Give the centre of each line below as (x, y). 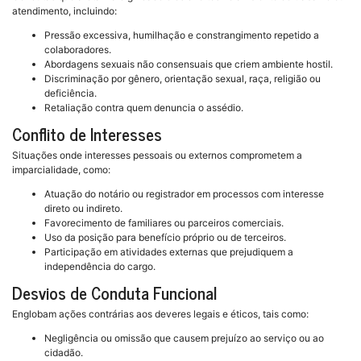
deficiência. (71, 93)
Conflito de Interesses (87, 134)
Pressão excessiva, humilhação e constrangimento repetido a (182, 35)
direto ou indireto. (83, 209)
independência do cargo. (100, 267)
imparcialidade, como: (61, 170)
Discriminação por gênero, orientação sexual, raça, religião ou (183, 79)
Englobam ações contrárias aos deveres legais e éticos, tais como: (160, 314)
